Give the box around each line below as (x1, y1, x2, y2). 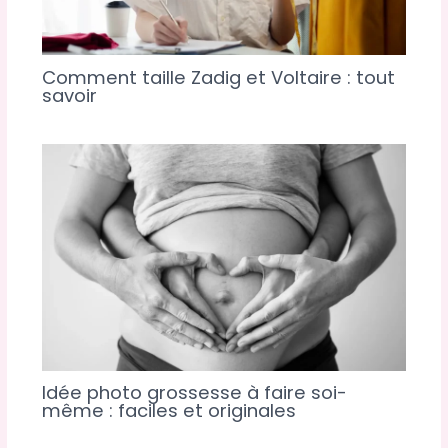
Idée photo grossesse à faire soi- (41, 380, 347, 406)
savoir (41, 82, 97, 108)
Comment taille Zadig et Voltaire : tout (41, 64, 395, 90)
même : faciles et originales (41, 398, 296, 424)
